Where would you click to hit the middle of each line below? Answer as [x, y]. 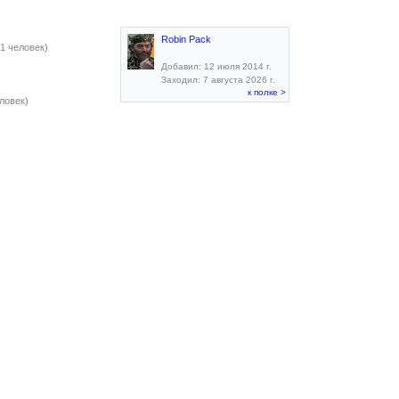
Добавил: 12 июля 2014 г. [216, 66]
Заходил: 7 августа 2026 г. [218, 80]
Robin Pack [186, 39]
